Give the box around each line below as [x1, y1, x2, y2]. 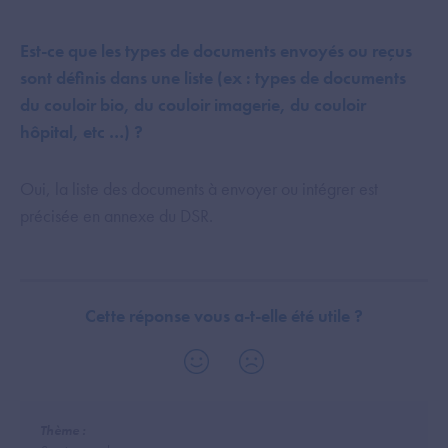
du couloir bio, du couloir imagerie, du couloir [20, 93, 366, 116]
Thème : [40, 422, 86, 439]
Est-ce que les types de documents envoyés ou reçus [20, 39, 412, 62]
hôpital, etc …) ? [20, 120, 143, 143]
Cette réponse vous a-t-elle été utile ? [85, 304, 363, 327]
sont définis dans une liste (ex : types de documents [20, 66, 406, 89]
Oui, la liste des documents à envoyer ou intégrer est [20, 177, 378, 200]
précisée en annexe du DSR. [20, 204, 213, 227]
